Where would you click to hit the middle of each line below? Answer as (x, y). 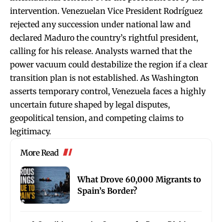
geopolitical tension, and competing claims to (97, 118)
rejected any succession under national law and (100, 25)
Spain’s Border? (108, 191)
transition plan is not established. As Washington (104, 78)
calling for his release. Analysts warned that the (101, 51)
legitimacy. (30, 132)
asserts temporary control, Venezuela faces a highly (108, 91)
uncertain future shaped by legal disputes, (90, 105)
